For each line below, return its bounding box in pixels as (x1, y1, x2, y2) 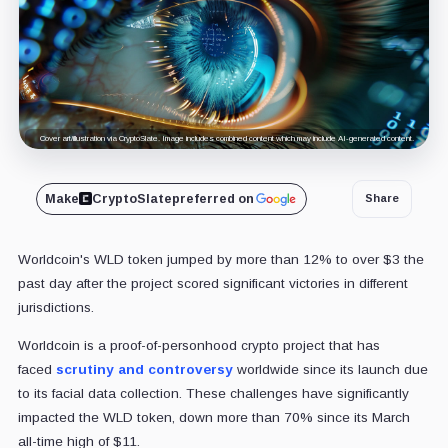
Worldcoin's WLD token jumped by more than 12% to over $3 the (17, 251, 424, 267)
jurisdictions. (17, 299, 94, 315)
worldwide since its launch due (232, 361, 428, 377)
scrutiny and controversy (55, 361, 233, 377)
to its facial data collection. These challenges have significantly (17, 385, 409, 401)
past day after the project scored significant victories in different (17, 275, 408, 291)
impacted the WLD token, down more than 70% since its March (17, 409, 410, 425)
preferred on (171, 191, 254, 206)
